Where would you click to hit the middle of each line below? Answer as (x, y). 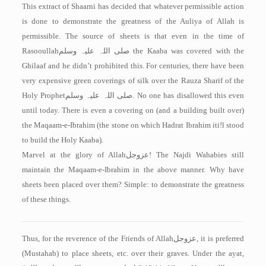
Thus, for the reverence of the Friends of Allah (97, 238)
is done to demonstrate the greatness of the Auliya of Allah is (133, 21)
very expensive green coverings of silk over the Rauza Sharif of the (133, 80)
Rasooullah (40, 51)
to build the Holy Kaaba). (62, 140)
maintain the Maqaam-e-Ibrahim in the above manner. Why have (133, 170)
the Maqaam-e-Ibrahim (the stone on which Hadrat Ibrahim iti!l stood (133, 125)
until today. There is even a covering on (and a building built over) (133, 110)
